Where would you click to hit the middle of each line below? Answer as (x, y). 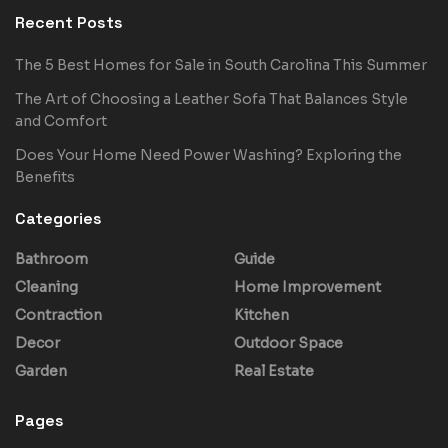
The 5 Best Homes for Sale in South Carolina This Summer (221, 64)
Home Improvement (307, 286)
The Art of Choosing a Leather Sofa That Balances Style (211, 98)
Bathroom (51, 258)
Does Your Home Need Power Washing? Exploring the (208, 154)
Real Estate (274, 370)
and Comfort (61, 120)
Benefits (45, 176)
